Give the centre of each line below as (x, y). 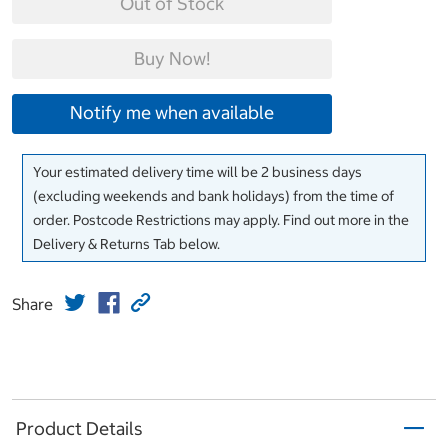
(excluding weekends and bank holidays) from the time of (213, 196)
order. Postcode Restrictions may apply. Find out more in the (221, 220)
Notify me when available (172, 113)
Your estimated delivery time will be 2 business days (197, 172)
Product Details (79, 428)
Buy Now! (172, 59)
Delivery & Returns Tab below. (126, 244)
